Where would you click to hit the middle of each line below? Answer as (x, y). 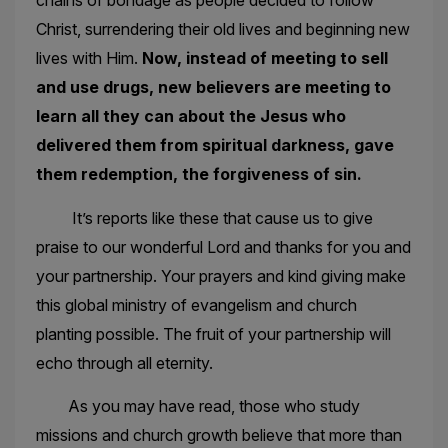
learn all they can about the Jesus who (190, 116)
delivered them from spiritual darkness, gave (214, 145)
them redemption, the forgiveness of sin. (198, 174)
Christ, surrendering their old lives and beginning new (222, 29)
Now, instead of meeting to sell (264, 58)
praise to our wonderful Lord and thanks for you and (223, 246)
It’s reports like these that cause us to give (204, 217)
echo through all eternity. (124, 362)
